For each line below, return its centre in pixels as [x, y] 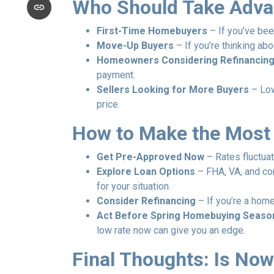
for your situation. [134, 186]
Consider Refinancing [146, 201]
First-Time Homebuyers [152, 31]
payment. [116, 75]
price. [108, 104]
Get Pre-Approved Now [150, 157]
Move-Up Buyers [135, 46]
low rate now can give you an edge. [171, 230]
